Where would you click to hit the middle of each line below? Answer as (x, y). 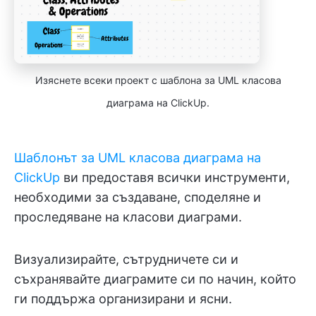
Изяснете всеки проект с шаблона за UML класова (158, 80)
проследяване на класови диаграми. (128, 217)
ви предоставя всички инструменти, (175, 177)
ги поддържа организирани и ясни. (123, 298)
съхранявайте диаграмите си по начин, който (155, 279)
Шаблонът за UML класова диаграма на (138, 157)
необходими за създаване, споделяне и (138, 197)
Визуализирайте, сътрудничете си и (126, 259)
